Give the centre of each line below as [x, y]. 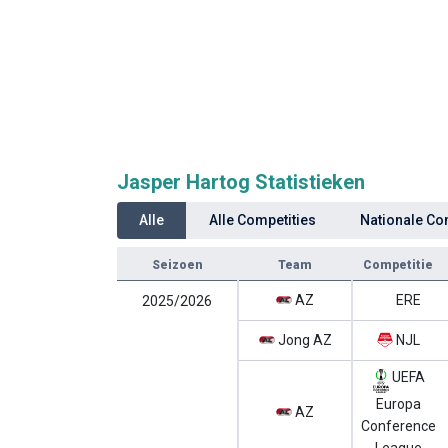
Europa [398, 404]
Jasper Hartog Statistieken [241, 182]
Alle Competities [262, 220]
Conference [398, 426]
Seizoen [177, 265]
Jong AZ [303, 340]
